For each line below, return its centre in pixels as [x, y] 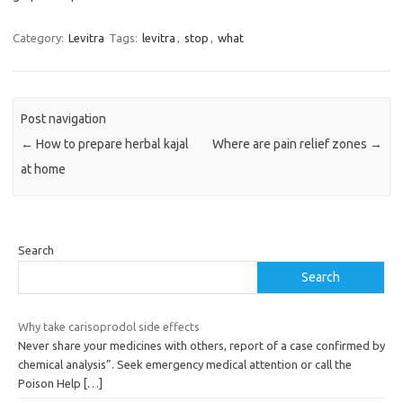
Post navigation [64, 118]
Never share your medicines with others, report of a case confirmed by [201, 345]
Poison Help [51, 383]
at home [44, 169]
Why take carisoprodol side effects [109, 326]
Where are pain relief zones [291, 143]
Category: [40, 38]
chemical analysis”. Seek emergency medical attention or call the [185, 364]
